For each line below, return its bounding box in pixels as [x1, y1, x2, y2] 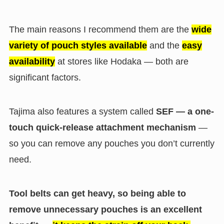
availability [8, 56, 55, 67]
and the [146, 40, 182, 51]
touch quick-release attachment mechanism [8, 122, 196, 133]
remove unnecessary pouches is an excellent [8, 204, 202, 214]
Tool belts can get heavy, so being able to [8, 188, 186, 198]
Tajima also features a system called [8, 106, 156, 117]
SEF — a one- [155, 106, 214, 117]
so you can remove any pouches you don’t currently [8, 138, 214, 149]
